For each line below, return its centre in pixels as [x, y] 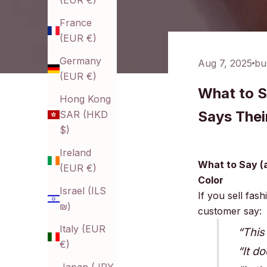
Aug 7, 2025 [225, 63]
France [76, 23]
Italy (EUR [83, 229]
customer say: [230, 211]
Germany [80, 61]
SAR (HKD [84, 115]
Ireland [75, 153]
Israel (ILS [83, 191]
